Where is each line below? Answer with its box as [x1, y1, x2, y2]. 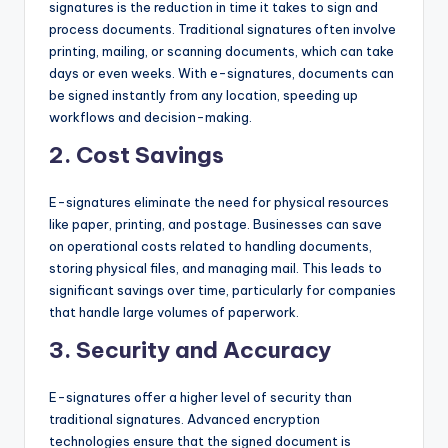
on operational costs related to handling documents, [49, 238, 372, 255]
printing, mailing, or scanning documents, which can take [49, 43, 394, 60]
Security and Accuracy [76, 336, 331, 365]
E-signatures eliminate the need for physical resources [49, 194, 389, 211]
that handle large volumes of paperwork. [49, 304, 299, 321]
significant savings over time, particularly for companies [49, 282, 396, 299]
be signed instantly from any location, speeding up [49, 87, 358, 104]
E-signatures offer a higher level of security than [49, 389, 352, 406]
